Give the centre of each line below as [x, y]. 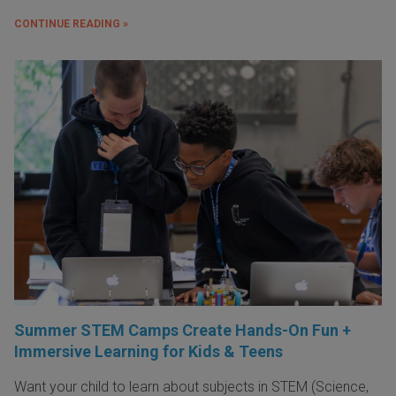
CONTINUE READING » [71, 24]
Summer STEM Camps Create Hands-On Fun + [183, 330]
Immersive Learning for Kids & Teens [148, 351]
